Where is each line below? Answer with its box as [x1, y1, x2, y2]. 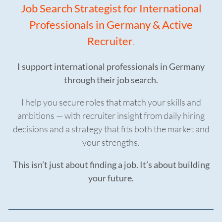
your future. [88, 172, 134, 183]
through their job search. [64, 74, 158, 85]
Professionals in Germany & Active [29, 17, 193, 31]
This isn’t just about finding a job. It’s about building [12, 159, 210, 170]
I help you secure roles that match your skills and [21, 96, 201, 108]
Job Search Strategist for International [20, 1, 202, 15]
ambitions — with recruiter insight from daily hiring [17, 110, 205, 121]
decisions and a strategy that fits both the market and [12, 123, 210, 134]
